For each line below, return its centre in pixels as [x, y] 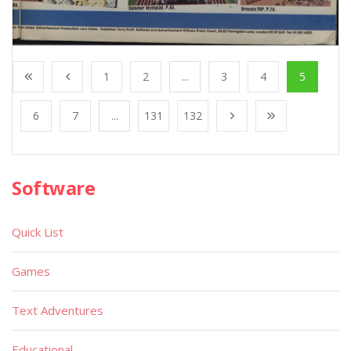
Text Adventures [58, 310]
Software [54, 187]
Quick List [38, 232]
